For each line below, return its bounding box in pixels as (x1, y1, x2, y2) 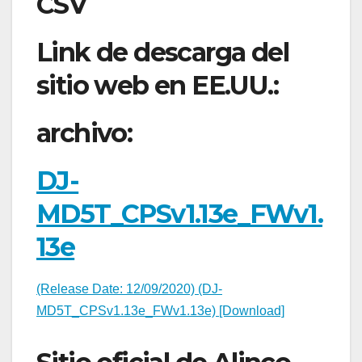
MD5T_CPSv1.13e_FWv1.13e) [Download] (36, 303, 284, 318)
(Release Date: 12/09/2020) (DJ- (36, 281, 222, 296)
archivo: (36, 116, 133, 149)
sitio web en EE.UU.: (36, 69, 278, 101)
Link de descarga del (36, 36, 288, 68)
